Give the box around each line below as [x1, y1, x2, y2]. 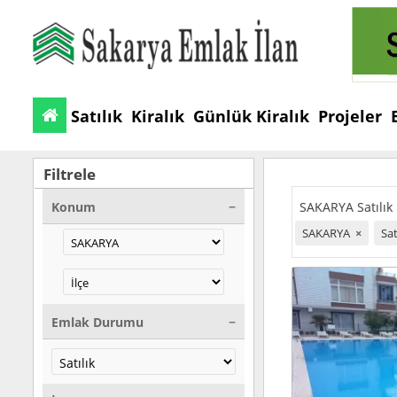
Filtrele [43, 164, 96, 184]
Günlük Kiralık [193, 105, 309, 127]
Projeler [318, 105, 382, 127]
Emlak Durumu [51, 314, 144, 331]
